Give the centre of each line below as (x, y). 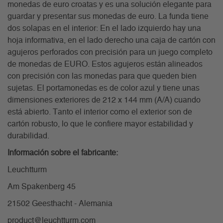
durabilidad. (28, 136)
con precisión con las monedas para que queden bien (102, 76)
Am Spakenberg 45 (42, 187)
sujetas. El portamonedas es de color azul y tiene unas (104, 88)
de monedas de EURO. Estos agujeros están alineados (105, 64)
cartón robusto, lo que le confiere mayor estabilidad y (100, 124)
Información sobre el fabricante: (63, 153)
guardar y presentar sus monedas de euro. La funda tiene (108, 17)
